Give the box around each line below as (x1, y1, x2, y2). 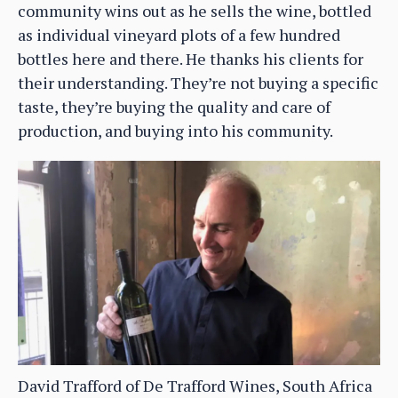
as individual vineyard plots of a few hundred (18, 24, 340, 46)
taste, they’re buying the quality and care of (18, 96, 330, 118)
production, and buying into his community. (18, 120, 333, 142)
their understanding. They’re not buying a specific (18, 72, 378, 94)
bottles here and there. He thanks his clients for (18, 48, 363, 70)
